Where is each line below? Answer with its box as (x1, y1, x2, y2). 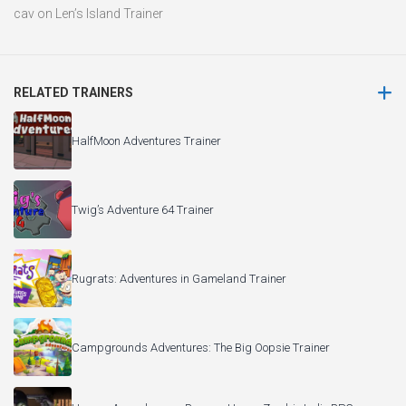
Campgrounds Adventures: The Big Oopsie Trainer (72, 340, 330, 354)
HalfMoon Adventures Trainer (72, 133, 221, 148)
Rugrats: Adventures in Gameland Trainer (72, 271, 286, 285)
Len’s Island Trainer (55, 6, 163, 22)
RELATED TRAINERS (14, 85, 133, 101)
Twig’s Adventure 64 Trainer (72, 202, 214, 217)
